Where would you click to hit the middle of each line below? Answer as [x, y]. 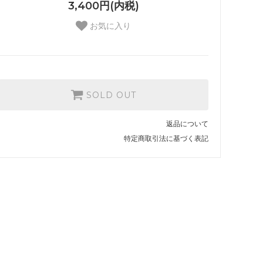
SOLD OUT [111, 95]
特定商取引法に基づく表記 [166, 139]
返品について [187, 124]
